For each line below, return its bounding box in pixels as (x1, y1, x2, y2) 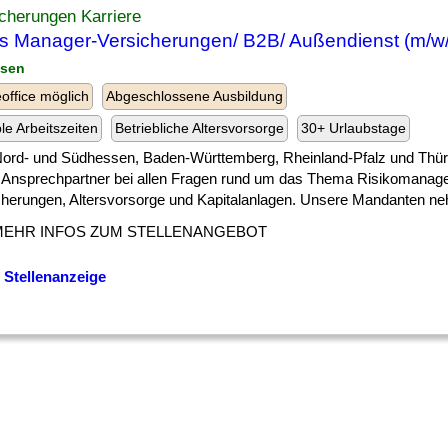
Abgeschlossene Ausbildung (106, 88, 283, 104)
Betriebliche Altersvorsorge (115, 120, 284, 136)
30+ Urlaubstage (301, 120, 406, 136)
